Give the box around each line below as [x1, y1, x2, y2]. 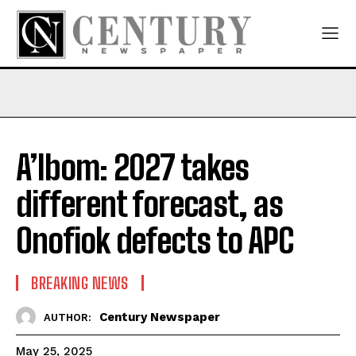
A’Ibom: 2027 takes [16, 148, 249, 188]
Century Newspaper [99, 309, 220, 324]
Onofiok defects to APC [16, 221, 300, 261]
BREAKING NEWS [31, 273, 129, 293]
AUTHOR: [44, 311, 91, 323]
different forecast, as [16, 184, 283, 225]
